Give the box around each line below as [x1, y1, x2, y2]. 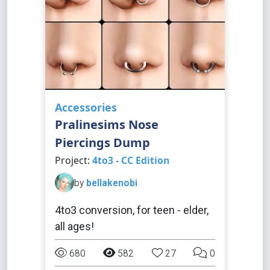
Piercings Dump [55, 134, 150, 151]
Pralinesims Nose [55, 116, 159, 133]
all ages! [55, 220, 94, 233]
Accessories [55, 100, 117, 115]
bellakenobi [86, 177, 137, 189]
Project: [55, 154, 92, 167]
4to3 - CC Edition [92, 154, 169, 167]
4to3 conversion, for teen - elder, [55, 204, 209, 216]
